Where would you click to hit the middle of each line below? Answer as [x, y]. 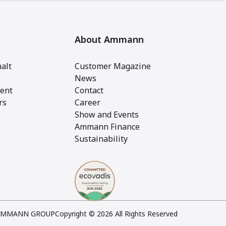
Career [88, 102]
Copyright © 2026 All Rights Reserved [116, 214]
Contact [89, 90]
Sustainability [101, 139]
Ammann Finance [107, 127]
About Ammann [109, 39]
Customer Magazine [113, 66]
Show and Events [107, 115]
